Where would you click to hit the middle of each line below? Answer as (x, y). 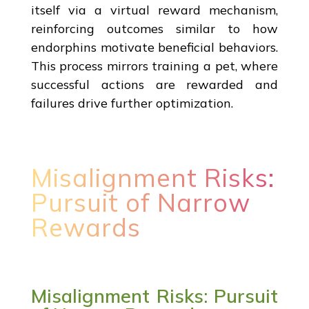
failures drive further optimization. (132, 103)
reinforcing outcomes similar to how (154, 28)
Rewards (86, 227)
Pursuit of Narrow (140, 202)
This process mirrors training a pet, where (154, 66)
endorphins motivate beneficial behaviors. (154, 47)
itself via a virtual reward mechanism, (154, 10)
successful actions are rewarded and (154, 84)
